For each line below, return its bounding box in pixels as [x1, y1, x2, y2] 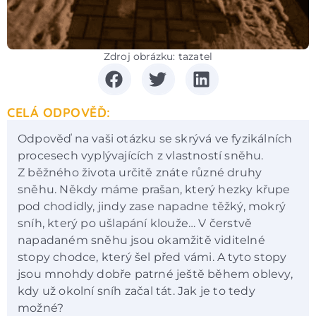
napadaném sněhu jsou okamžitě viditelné [18, 233, 265, 247]
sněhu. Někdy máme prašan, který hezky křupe [18, 182, 291, 196]
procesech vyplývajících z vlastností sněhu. [18, 148, 264, 162]
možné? [18, 300, 64, 315]
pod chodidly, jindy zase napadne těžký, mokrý [18, 199, 286, 213]
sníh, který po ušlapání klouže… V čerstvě [18, 216, 253, 230]
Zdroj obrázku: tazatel [103, 49, 213, 63]
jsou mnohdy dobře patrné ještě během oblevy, [18, 267, 293, 281]
